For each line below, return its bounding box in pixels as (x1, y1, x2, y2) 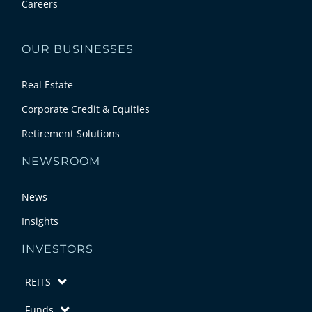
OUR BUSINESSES (22, 42, 134, 56)
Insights (22, 214, 58, 228)
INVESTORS (22, 242, 93, 256)
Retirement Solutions (22, 127, 120, 141)
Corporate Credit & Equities (22, 102, 150, 116)
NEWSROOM (22, 155, 100, 169)
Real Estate (22, 78, 73, 92)
